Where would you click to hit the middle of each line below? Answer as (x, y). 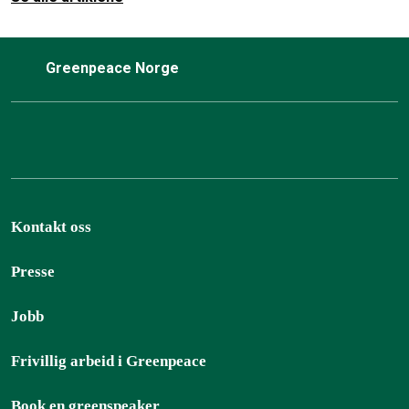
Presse (33, 271)
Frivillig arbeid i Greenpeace (109, 361)
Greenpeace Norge (114, 68)
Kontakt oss (51, 226)
